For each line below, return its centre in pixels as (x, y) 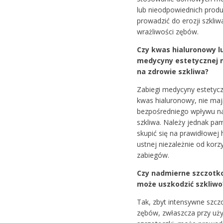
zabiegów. (153, 155)
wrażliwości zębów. (167, 31)
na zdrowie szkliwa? (172, 71)
